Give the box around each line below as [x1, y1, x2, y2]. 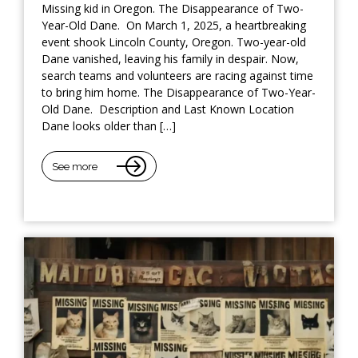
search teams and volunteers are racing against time [42, 68, 313, 84]
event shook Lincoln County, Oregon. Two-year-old [42, 34, 306, 50]
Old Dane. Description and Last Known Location [42, 101, 294, 117]
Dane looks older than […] [42, 118, 176, 134]
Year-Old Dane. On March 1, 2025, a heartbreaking [42, 18, 306, 34]
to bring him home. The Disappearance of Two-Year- [42, 85, 316, 101]
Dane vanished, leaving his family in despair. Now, [42, 51, 299, 67]
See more [52, 160, 97, 173]
